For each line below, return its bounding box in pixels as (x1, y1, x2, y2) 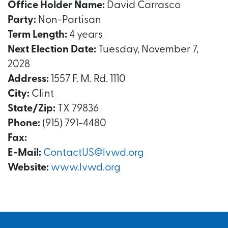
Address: (8, 74, 49, 84)
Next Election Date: (8, 45, 96, 55)
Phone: (8, 119, 40, 129)
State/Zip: (8, 104, 55, 114)
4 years (67, 30, 103, 40)
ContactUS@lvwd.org (43, 148, 144, 158)
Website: (8, 163, 49, 173)
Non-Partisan (36, 15, 101, 25)
